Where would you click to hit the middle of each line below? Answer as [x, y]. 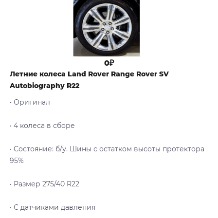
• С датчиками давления [53, 208]
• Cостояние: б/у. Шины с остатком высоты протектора [107, 149]
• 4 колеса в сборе [42, 126]
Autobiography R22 [45, 86]
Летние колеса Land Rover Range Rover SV [89, 74]
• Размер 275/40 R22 [45, 184]
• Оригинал [30, 102]
